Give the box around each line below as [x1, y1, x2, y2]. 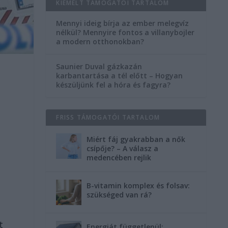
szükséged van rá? [87, 189, 152, 199]
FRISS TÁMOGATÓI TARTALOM [56, 112, 160, 122]
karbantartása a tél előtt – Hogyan [56, 70, 183, 80]
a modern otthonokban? [56, 36, 145, 46]
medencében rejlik [87, 152, 152, 162]
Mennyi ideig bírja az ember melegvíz [56, 18, 189, 28]
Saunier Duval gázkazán [56, 61, 142, 71]
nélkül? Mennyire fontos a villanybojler [56, 27, 195, 37]
